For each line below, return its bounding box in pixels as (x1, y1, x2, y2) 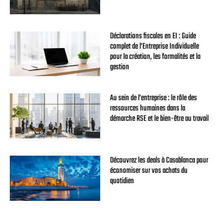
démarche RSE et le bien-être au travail (110, 112, 209, 126)
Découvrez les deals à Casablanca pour (110, 154, 208, 167)
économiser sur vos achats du (110, 165, 188, 178)
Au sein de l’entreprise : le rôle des (110, 92, 197, 105)
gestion (110, 60, 129, 74)
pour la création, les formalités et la (110, 50, 200, 63)
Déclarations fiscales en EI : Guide (110, 29, 196, 43)
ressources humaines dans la (110, 102, 185, 115)
